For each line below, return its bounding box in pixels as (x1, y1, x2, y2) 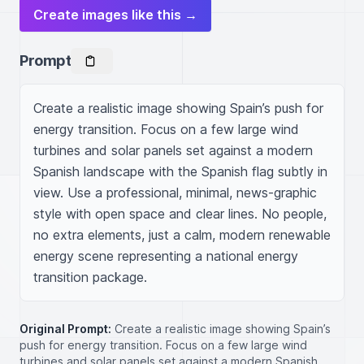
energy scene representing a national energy (33, 248, 298, 264)
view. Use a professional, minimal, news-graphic (33, 184, 317, 201)
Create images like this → (33, 6, 197, 23)
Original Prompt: (19, 322, 111, 336)
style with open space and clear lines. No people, (33, 206, 327, 222)
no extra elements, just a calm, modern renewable (33, 227, 331, 243)
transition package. (33, 269, 147, 285)
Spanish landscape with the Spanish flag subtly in (33, 163, 327, 180)
